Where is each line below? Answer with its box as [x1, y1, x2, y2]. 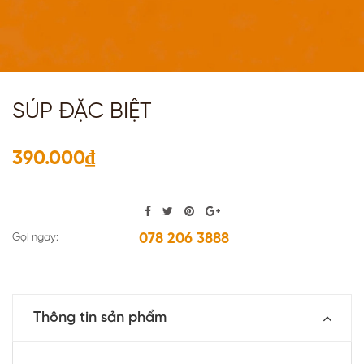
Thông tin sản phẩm [33, 310, 167, 327]
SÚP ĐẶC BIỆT [12, 100, 152, 124]
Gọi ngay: [12, 232, 58, 244]
